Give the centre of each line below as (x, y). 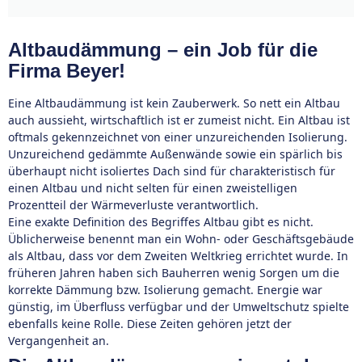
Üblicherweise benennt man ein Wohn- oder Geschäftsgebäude (181, 239)
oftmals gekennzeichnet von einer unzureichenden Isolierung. (178, 137)
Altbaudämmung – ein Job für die (163, 50)
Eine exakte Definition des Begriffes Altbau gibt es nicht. (161, 222)
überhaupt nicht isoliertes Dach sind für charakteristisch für (172, 171)
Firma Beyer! (67, 71)
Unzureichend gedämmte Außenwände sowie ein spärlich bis (175, 154)
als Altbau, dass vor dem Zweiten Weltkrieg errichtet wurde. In (178, 256)
